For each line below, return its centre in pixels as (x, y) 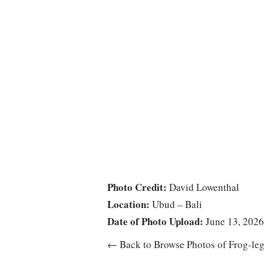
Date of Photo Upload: (155, 221)
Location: (128, 204)
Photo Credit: (137, 187)
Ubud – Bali (176, 204)
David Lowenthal (203, 187)
